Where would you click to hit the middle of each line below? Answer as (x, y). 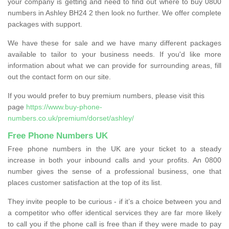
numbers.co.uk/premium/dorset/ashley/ (71, 118)
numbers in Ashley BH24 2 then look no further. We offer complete (114, 13)
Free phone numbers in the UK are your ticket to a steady (114, 148)
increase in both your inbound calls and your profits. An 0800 (114, 160)
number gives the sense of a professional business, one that (114, 171)
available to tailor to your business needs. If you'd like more (114, 54)
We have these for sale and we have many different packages (114, 43)
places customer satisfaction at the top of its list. (85, 182)
